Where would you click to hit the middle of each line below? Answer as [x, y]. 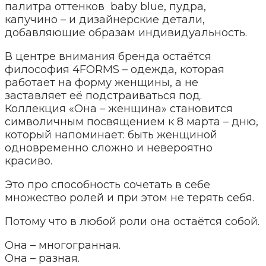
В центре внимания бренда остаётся [108, 56]
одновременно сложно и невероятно [109, 148]
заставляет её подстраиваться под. [103, 95]
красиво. [28, 161]
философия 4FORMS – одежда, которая [115, 69]
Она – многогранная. [63, 245]
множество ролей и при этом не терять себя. [129, 197]
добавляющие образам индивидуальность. [126, 32]
